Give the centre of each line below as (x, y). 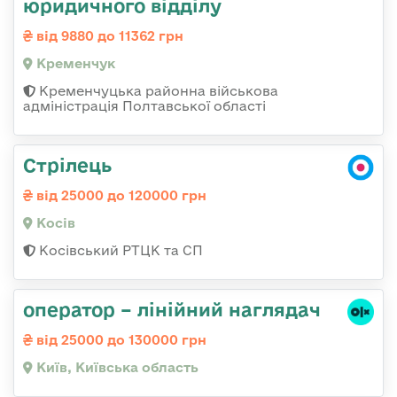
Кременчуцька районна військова (157, 91)
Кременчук (74, 64)
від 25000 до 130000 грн (120, 340)
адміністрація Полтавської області (144, 106)
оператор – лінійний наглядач (172, 310)
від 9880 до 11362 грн (108, 36)
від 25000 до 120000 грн (120, 196)
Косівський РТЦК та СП (119, 251)
